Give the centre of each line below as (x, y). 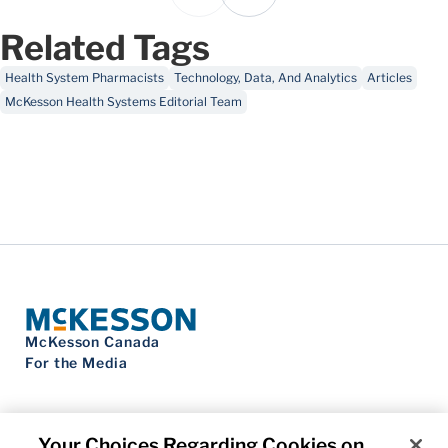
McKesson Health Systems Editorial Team (123, 102)
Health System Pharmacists (84, 78)
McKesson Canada (92, 342)
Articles (389, 78)
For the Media (76, 363)
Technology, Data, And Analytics (265, 78)
